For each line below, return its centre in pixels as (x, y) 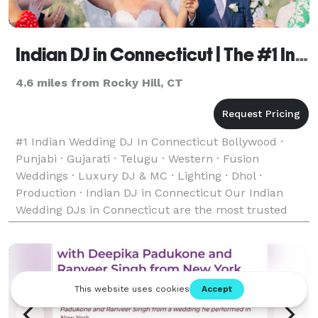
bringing (38, 243)
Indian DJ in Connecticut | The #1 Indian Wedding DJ (302, 54)
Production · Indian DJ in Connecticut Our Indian (149, 192)
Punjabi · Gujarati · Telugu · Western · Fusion (137, 158)
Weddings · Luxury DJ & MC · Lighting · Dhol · (139, 175)
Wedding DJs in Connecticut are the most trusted (152, 209)
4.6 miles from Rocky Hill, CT (99, 82)
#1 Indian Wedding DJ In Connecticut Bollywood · (149, 141)
